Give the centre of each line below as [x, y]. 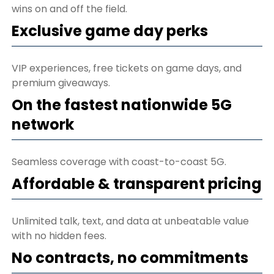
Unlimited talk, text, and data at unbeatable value [130, 221]
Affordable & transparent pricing [137, 183]
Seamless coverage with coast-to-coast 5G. [119, 161]
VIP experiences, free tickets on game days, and [127, 68]
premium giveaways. [61, 83]
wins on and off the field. [69, 9]
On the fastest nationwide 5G [122, 105]
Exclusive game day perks [110, 31]
